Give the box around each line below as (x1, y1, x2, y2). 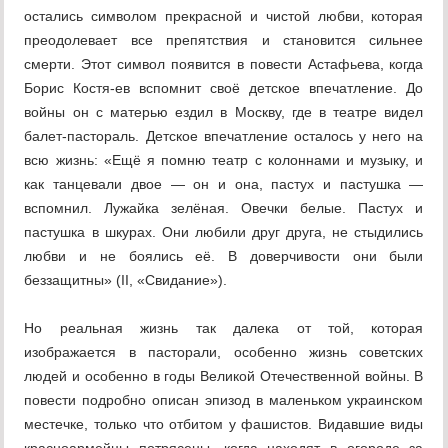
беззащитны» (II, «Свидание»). (24, 272, 228, 289)
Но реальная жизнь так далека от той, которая (24, 320, 424, 337)
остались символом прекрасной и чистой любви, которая (24, 8, 424, 25)
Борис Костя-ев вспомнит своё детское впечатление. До (24, 80, 424, 97)
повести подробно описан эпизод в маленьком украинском (24, 392, 424, 409)
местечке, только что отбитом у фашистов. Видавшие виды (24, 416, 424, 433)
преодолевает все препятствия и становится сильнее (24, 32, 424, 49)
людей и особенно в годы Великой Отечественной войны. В (24, 368, 424, 385)
